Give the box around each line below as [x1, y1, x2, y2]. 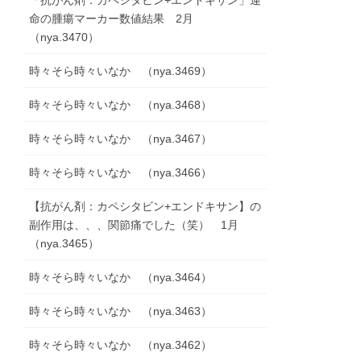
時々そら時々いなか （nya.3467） [29, 132, 213, 146]
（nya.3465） [29, 237, 100, 251]
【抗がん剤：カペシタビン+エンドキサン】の [29, 200, 262, 214]
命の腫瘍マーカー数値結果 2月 [29, 12, 205, 26]
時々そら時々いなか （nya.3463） [29, 305, 213, 318]
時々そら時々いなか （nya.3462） [29, 338, 213, 352]
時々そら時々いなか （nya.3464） [29, 271, 213, 284]
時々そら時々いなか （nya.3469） [29, 64, 213, 78]
